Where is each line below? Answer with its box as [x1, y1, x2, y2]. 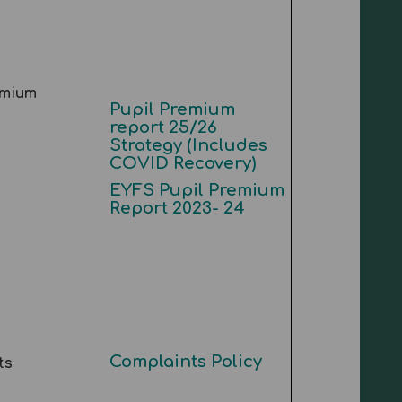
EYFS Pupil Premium [109, 181, 284, 199]
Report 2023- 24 [109, 199, 245, 217]
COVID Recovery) [109, 154, 256, 172]
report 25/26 [109, 118, 217, 136]
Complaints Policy [109, 353, 262, 371]
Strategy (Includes [109, 136, 267, 154]
